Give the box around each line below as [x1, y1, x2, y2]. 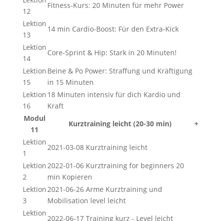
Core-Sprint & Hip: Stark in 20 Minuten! [47, 48, 177, 57]
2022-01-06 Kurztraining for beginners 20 [47, 161, 184, 170]
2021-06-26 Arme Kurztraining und [47, 184, 162, 194]
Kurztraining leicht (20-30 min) [69, 119, 172, 128]
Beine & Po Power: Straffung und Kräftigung [47, 66, 192, 75]
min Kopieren [47, 172, 92, 182]
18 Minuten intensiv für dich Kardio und [47, 90, 181, 99]
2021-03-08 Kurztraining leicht [47, 143, 147, 152]
